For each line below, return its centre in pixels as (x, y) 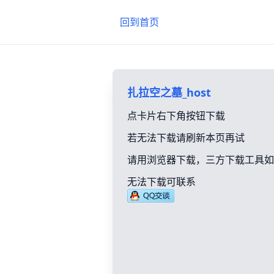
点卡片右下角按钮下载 (176, 116)
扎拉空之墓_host (169, 92)
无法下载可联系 (161, 182)
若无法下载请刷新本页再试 (186, 138)
